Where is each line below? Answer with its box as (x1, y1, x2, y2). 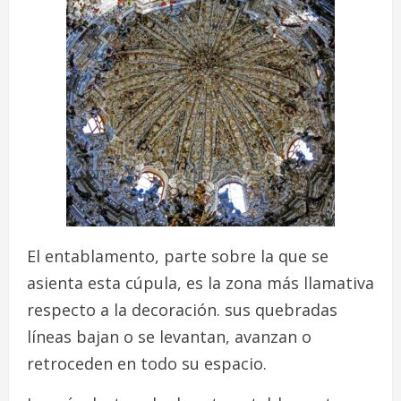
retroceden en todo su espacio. (27, 352, 267, 374)
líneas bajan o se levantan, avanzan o (27, 325, 311, 347)
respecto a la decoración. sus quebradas (27, 298, 337, 320)
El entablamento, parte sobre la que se (27, 244, 328, 267)
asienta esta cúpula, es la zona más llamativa (27, 271, 374, 294)
